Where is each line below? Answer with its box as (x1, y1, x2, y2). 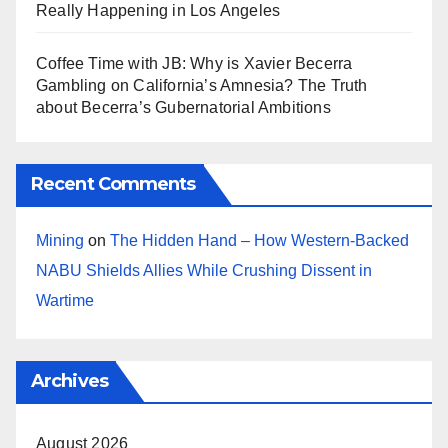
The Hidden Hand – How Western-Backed (110, 231, 409, 249)
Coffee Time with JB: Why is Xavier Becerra (36, 55, 353, 73)
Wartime (36, 291, 94, 309)
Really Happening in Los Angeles (36, 2, 281, 20)
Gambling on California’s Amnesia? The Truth (36, 77, 368, 95)
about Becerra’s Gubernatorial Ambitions (36, 99, 331, 117)
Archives (31, 369, 108, 392)
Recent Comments (31, 172, 196, 195)
